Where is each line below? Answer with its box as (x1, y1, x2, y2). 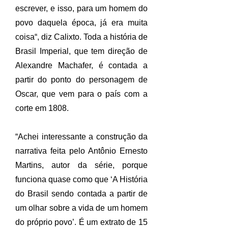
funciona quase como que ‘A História (15, 175, 148, 184)
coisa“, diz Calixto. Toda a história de (15, 33, 148, 41)
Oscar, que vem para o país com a (15, 90, 148, 98)
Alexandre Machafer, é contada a (15, 61, 148, 70)
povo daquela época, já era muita (15, 18, 148, 27)
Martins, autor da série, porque (15, 161, 148, 169)
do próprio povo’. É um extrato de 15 (15, 218, 148, 226)
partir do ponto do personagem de (15, 75, 148, 84)
